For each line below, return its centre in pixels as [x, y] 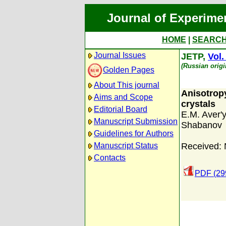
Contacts [110, 158]
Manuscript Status [126, 146]
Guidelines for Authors [134, 133]
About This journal [127, 85]
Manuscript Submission [136, 121]
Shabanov [202, 125]
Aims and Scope [123, 97]
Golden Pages [129, 70]
